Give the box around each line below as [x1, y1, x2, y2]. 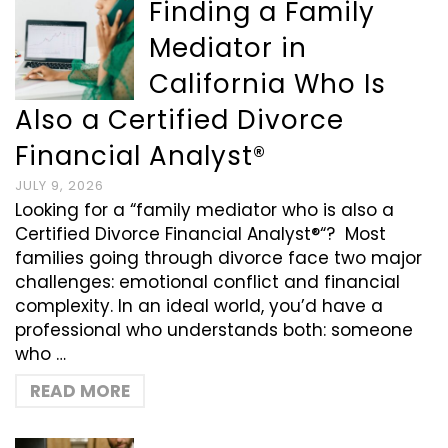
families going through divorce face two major [15, 246, 422, 270]
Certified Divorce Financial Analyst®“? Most [15, 222, 386, 246]
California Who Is [149, 66, 387, 102]
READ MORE [30, 379, 130, 403]
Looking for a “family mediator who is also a [15, 198, 394, 222]
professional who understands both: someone [15, 318, 413, 342]
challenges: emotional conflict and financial [15, 270, 400, 294]
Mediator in [149, 30, 308, 66]
